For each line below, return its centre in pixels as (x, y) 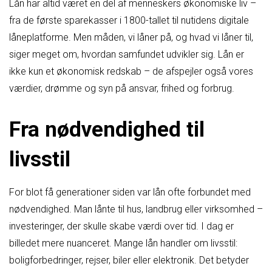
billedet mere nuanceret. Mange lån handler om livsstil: (123, 243)
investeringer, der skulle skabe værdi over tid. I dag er (121, 226)
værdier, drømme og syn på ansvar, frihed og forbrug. (122, 88)
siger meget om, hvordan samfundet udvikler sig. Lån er (127, 54)
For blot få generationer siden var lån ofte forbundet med (130, 192)
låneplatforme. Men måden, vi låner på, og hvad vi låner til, (131, 37)
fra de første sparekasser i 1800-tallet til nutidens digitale (129, 20)
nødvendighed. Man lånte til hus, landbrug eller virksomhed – (136, 209)
